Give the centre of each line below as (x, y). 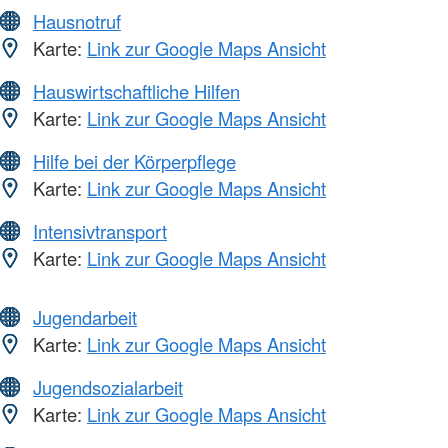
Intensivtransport (100, 231)
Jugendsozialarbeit (108, 387)
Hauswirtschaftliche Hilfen (136, 91)
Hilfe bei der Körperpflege (134, 161)
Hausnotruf (77, 21)
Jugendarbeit (85, 317)
